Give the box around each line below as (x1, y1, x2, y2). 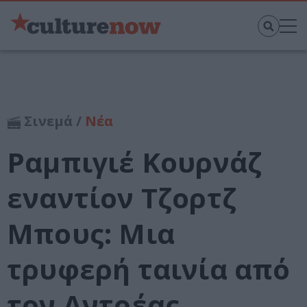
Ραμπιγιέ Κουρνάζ (7, 143, 262, 182)
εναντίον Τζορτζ (7, 179, 236, 217)
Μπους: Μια (7, 214, 175, 253)
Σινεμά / (21, 112, 85, 131)
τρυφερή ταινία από (7, 250, 291, 288)
